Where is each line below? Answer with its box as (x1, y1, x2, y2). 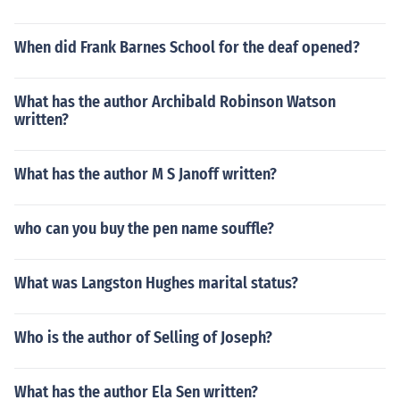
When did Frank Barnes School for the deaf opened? (14, 37, 360, 57)
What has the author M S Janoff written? (14, 164, 277, 184)
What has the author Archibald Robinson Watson (14, 92, 336, 112)
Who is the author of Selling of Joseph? (14, 328, 272, 347)
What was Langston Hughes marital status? (14, 273, 298, 293)
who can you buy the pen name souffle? (14, 219, 274, 238)
